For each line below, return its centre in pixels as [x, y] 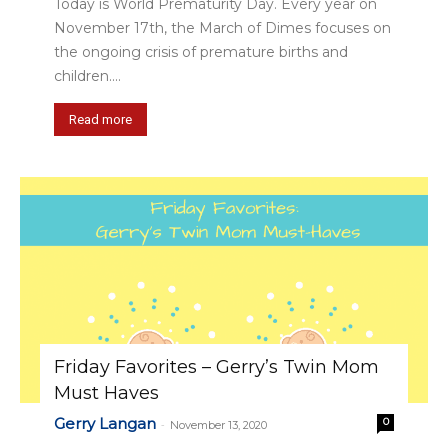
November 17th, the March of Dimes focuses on [222, 27]
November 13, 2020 [218, 424]
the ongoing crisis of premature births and [201, 51]
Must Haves [106, 392]
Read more [100, 119]
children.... [87, 75]
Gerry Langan [105, 423]
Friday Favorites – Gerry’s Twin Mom [216, 366]
